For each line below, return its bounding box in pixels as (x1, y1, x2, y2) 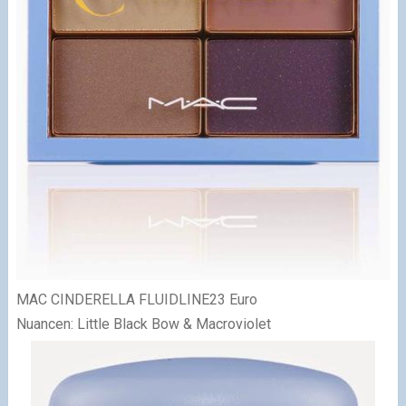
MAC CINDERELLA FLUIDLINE (15, 290, 209, 308)
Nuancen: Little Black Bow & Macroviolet (15, 314, 271, 333)
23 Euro (208, 290, 257, 308)
